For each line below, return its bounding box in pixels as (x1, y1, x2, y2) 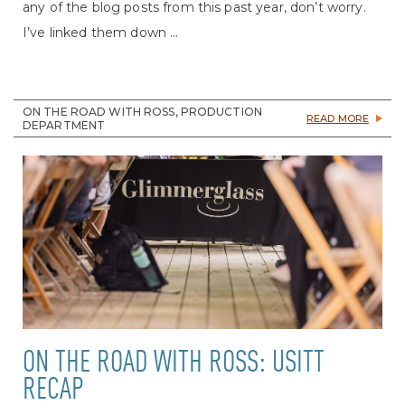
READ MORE (306, 111, 369, 125)
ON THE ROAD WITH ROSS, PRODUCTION (23, 104, 262, 118)
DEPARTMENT (23, 118, 106, 132)
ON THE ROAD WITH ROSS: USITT (23, 347, 325, 379)
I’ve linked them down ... (23, 24, 179, 41)
